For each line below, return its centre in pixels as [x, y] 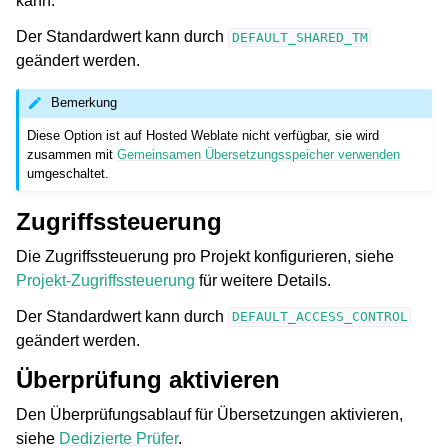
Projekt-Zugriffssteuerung [105, 280]
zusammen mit [72, 154]
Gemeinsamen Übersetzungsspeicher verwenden [259, 154]
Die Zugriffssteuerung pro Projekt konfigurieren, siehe [205, 256]
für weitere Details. [263, 280]
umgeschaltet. [68, 173]
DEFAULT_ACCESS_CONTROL [319, 317]
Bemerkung [84, 103]
